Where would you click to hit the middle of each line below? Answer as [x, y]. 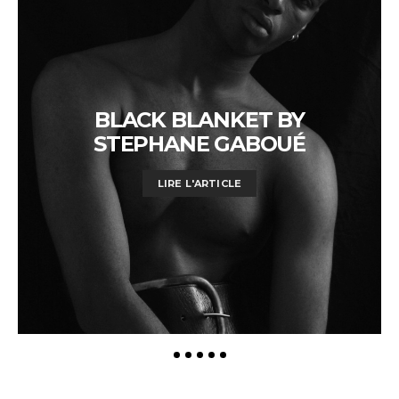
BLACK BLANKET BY [199, 119]
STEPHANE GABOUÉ [199, 143]
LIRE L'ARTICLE [199, 183]
